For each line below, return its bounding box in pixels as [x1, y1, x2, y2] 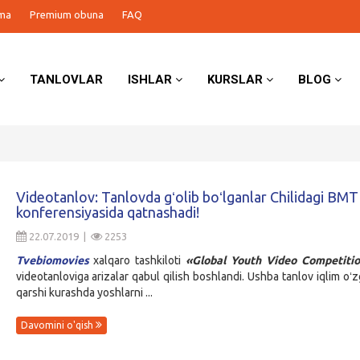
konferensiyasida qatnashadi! [15, 204, 199, 220]
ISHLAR [128, 72, 176, 87]
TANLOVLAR [30, 72, 104, 87]
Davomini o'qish [20, 320, 96, 331]
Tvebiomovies [15, 254, 89, 267]
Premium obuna [30, 9, 104, 20]
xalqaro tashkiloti [93, 254, 182, 267]
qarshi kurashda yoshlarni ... [15, 286, 153, 299]
